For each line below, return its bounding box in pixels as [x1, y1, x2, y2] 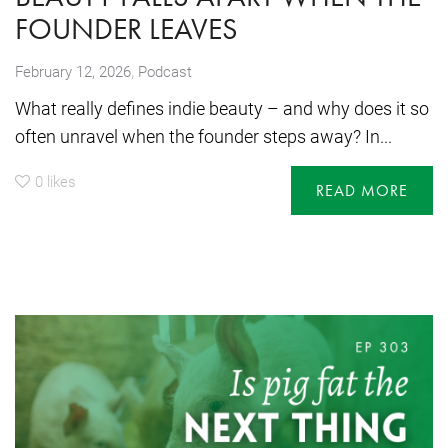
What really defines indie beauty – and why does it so [15, 96, 429, 121]
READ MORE [316, 179, 408, 201]
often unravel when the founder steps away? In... [15, 124, 392, 149]
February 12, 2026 [15, 61, 131, 82]
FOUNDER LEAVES [15, 10, 238, 49]
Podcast [138, 61, 192, 82]
